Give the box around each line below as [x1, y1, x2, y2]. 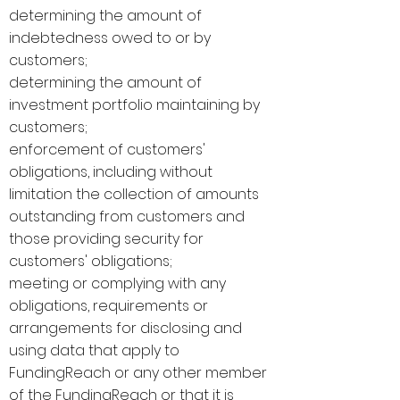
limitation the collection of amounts [9, 184, 259, 204]
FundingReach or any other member [9, 362, 267, 383]
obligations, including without [9, 162, 212, 182]
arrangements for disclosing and [9, 318, 242, 338]
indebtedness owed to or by [9, 28, 211, 48]
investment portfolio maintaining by [9, 95, 260, 115]
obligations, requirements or [9, 296, 208, 316]
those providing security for [9, 229, 204, 249]
